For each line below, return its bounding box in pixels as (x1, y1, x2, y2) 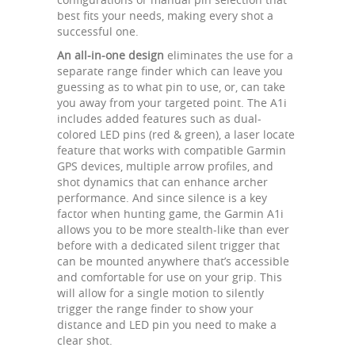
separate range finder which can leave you (57, 63, 283, 78)
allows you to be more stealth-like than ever (57, 221, 289, 237)
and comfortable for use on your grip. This (57, 269, 282, 284)
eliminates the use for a (164, 47, 293, 63)
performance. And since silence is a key (57, 189, 267, 205)
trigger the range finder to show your (57, 300, 254, 316)
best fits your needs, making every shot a (57, 7, 273, 23)
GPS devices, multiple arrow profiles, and (57, 158, 273, 174)
